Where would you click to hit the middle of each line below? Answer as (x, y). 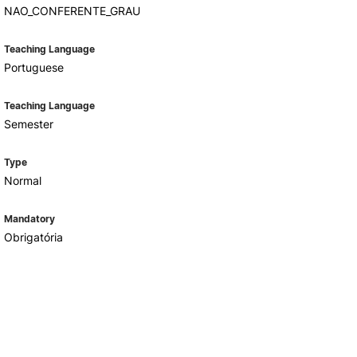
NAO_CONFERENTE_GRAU (72, 11)
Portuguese (33, 67)
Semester (28, 124)
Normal (22, 180)
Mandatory (29, 219)
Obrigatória (33, 237)
